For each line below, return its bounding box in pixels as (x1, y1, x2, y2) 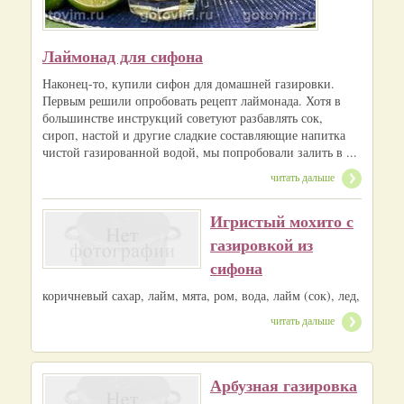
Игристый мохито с (210, 209, 353, 234)
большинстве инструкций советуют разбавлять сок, (42, 109, 323, 127)
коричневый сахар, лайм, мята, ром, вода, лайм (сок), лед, (42, 287, 360, 305)
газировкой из (210, 233, 313, 257)
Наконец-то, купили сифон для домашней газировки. (42, 75, 335, 93)
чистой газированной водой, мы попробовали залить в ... (42, 143, 357, 161)
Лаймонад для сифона (42, 44, 203, 69)
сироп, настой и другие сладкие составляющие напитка (42, 126, 345, 144)
